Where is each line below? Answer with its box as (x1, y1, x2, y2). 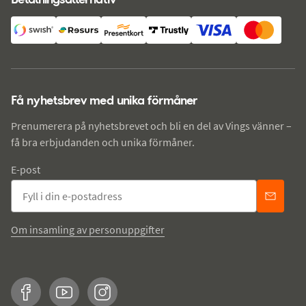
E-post (11, 162, 40, 176)
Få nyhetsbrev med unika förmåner (11, 92, 197, 108)
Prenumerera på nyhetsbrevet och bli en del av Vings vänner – (11, 118, 292, 133)
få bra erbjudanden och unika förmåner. (11, 135, 195, 149)
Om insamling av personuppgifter (11, 223, 165, 236)
